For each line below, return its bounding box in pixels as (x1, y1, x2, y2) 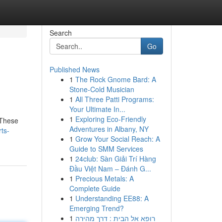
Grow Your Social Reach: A (75, 134, 160, 144)
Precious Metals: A (75, 173, 134, 183)
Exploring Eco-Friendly (75, 114, 146, 124)
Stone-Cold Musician (69, 84, 134, 94)
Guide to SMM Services (69, 144, 143, 154)
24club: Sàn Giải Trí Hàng (75, 154, 156, 164)
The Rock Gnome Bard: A (75, 74, 156, 84)
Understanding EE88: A (75, 193, 149, 203)
